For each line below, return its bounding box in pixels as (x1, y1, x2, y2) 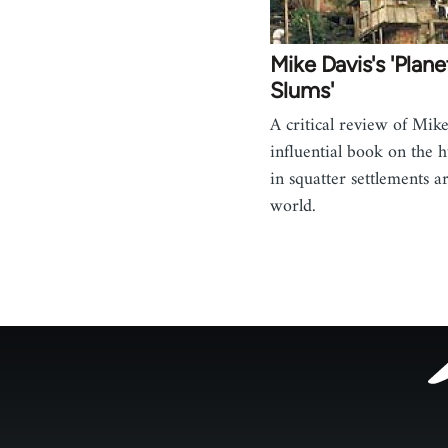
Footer (197, 395, 296, 434)
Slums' (269, 76, 334, 104)
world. (269, 190, 316, 222)
